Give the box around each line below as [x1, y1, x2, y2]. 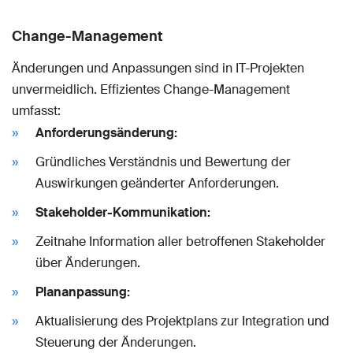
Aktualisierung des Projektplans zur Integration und [35, 312, 329, 329]
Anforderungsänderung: [35, 124, 177, 141]
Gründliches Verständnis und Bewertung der [35, 153, 291, 170]
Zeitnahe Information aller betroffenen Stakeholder [35, 232, 325, 250]
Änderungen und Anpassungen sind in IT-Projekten [12, 59, 304, 76]
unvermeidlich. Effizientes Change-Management [12, 80, 290, 98]
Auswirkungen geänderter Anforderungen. [35, 174, 279, 191]
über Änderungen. [35, 254, 140, 271]
